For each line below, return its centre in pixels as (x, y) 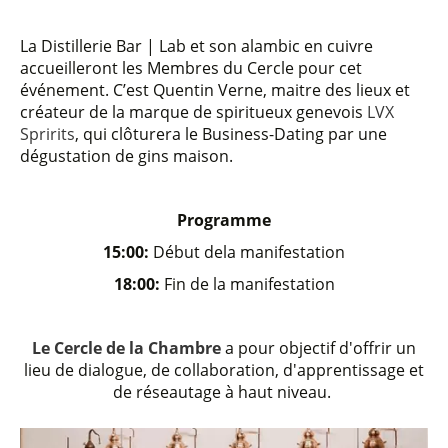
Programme (224, 220)
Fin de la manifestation (249, 283)
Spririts (47, 133)
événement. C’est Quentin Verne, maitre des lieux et (215, 89)
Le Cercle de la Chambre (126, 348)
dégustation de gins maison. (126, 155)
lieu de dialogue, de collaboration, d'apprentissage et (224, 369)
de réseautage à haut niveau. (224, 391)
